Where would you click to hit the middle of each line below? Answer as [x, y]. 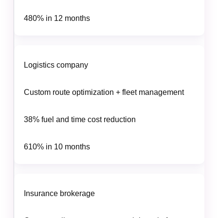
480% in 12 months [57, 18]
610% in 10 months [57, 146]
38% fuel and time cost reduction [80, 119]
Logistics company [56, 65]
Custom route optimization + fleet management [104, 92]
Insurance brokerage [59, 193]
